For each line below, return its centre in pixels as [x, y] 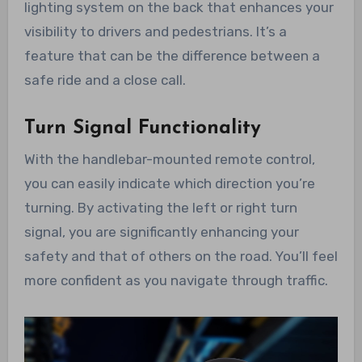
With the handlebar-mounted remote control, [169, 159]
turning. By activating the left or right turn [160, 207]
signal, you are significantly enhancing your [161, 232]
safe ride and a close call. [105, 80]
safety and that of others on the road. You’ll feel [181, 256]
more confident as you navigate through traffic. [176, 280]
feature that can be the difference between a [172, 56]
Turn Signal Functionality [142, 129]
